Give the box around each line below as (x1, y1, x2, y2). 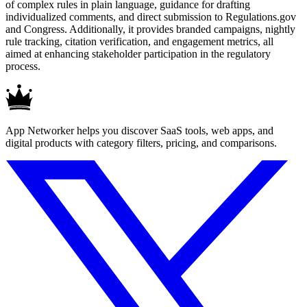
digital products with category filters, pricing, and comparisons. (5, 136, 277, 149)
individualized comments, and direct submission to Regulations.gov (5, 10, 296, 23)
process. (5, 60, 40, 72)
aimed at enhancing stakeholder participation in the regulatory (5, 47, 271, 60)
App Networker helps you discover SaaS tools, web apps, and (5, 124, 273, 136)
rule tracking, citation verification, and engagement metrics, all (5, 35, 273, 47)
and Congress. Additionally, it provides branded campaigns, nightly (5, 23, 295, 35)
